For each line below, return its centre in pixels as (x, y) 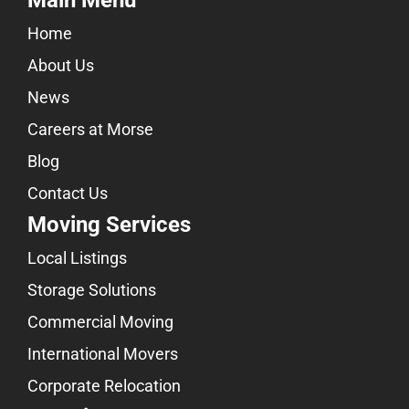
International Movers (103, 354)
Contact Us (68, 194)
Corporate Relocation (104, 386)
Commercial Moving (100, 322)
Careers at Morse (90, 130)
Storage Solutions (92, 290)
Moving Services (109, 225)
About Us (61, 66)
